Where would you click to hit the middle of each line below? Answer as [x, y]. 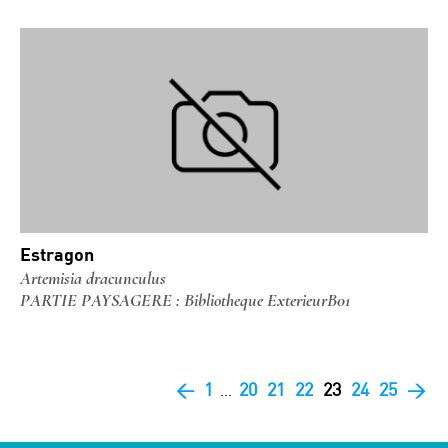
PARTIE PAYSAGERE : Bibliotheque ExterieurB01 [185, 300]
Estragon [57, 254]
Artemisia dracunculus [93, 278]
